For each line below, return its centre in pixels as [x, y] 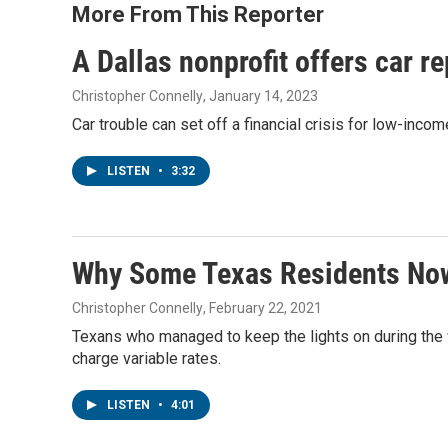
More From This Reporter [198, 14]
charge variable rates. [146, 358]
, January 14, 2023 [260, 96]
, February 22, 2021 [262, 308]
